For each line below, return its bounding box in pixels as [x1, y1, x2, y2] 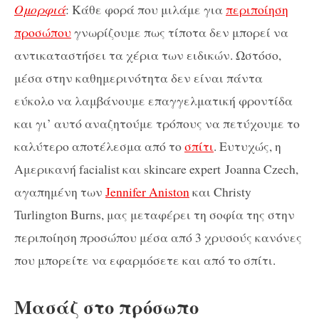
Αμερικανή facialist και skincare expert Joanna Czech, [14, 159, 298, 177]
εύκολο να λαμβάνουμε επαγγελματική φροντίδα [14, 91, 293, 109]
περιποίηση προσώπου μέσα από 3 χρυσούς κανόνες [14, 228, 302, 246]
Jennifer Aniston [105, 182, 189, 200]
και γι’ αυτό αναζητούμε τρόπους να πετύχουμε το [14, 114, 300, 132]
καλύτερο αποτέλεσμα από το [14, 137, 184, 155]
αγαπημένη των [14, 182, 105, 200]
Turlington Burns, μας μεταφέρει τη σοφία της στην [14, 205, 295, 223]
